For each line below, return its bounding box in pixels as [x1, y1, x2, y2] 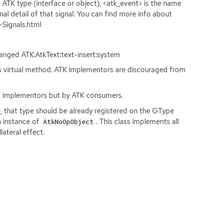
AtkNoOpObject [43, 117, 94, 126]
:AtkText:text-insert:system [33, 50, 120, 60]
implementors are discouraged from [66, 65, 186, 75]
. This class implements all [95, 116, 179, 126]
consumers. [84, 91, 123, 101]
